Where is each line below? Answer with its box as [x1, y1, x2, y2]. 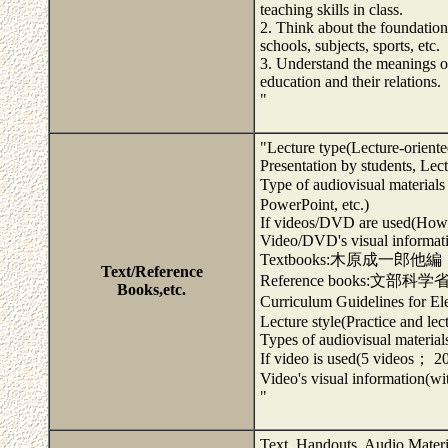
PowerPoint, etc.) [260, 196, 369, 213]
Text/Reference [100, 263, 203, 280]
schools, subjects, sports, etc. [260, 37, 440, 54]
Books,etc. [117, 281, 186, 298]
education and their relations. [260, 73, 441, 90]
